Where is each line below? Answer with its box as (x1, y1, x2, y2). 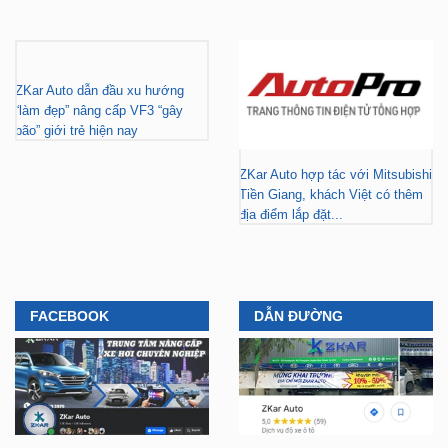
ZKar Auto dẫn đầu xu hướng (15, 82, 184, 98)
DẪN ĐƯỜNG (254, 308, 343, 325)
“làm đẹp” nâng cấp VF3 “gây (15, 102, 183, 118)
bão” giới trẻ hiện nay (15, 122, 138, 138)
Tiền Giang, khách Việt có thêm (239, 186, 423, 202)
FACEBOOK (30, 308, 109, 325)
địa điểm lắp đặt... (239, 206, 347, 222)
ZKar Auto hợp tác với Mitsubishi (239, 166, 432, 182)
